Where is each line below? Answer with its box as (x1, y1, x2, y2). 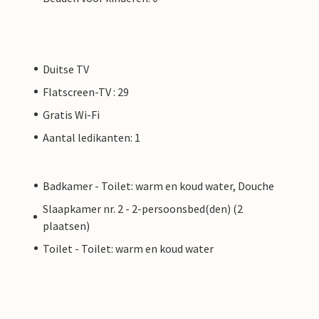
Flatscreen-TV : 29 (43, 84, 129, 99)
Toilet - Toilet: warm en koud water (43, 241, 214, 256)
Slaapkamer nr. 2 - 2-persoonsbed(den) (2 (42, 201, 243, 216)
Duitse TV (43, 61, 89, 76)
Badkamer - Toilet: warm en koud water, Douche (43, 178, 274, 193)
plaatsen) (42, 218, 90, 233)
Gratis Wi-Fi (43, 107, 100, 122)
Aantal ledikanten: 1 (43, 130, 140, 145)
